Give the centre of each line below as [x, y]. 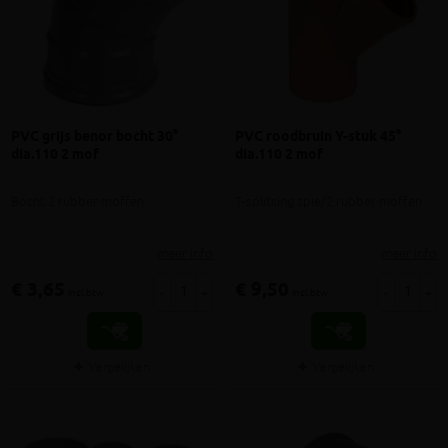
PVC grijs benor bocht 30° [94, 137]
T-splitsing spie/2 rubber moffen [328, 202]
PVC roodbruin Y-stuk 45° [318, 137]
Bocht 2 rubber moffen [77, 202]
